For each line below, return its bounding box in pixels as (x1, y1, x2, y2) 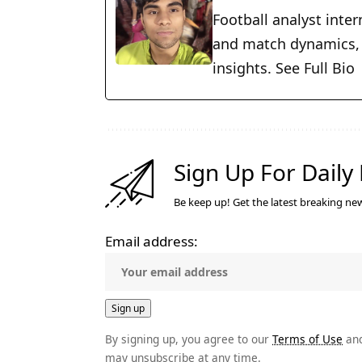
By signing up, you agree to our (105, 330, 272, 347)
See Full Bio (276, 57, 355, 78)
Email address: (105, 231, 198, 250)
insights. (213, 57, 276, 78)
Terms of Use (272, 330, 343, 347)
